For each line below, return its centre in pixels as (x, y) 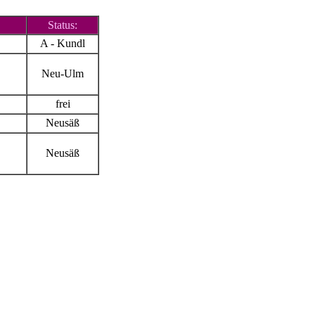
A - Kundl (63, 43)
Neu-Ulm (63, 73)
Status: (63, 25)
